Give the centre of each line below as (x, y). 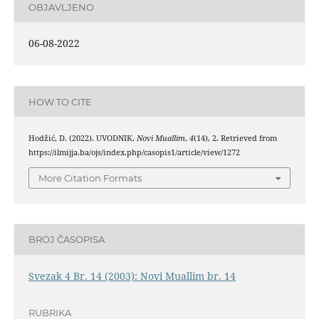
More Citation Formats (90, 178)
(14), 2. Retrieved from (235, 138)
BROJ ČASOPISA (66, 240)
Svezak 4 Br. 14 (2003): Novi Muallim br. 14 (132, 276)
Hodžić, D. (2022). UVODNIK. (82, 138)
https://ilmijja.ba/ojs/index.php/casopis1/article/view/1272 (134, 153)
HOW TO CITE (60, 101)
